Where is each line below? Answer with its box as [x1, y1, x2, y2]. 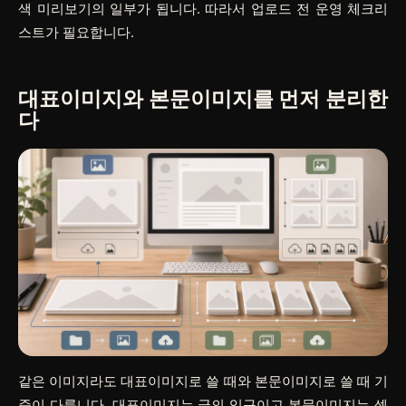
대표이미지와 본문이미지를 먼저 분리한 [18, 85, 388, 111]
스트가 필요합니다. [18, 23, 134, 41]
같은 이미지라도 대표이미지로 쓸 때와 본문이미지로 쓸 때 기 [18, 372, 388, 391]
